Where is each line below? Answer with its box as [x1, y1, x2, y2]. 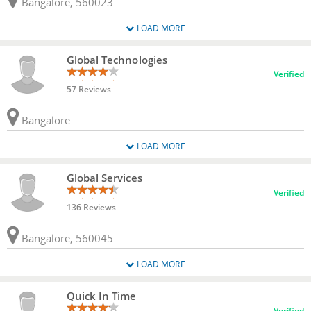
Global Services [66, 171, 142, 185]
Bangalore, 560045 [19, 230, 113, 245]
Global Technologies [66, 52, 168, 67]
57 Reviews [66, 83, 111, 95]
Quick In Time [66, 289, 137, 303]
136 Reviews [66, 201, 116, 214]
